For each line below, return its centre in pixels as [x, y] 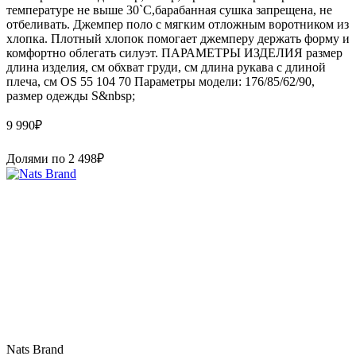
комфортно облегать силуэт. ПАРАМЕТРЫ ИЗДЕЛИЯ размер [174, 52]
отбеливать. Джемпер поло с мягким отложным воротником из [178, 24]
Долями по [37, 158]
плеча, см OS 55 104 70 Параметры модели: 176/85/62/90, [161, 81]
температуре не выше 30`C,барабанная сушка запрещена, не [169, 10]
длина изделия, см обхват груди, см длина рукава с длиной [166, 67]
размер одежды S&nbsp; [71, 95]
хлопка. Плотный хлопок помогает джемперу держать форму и [178, 38]
